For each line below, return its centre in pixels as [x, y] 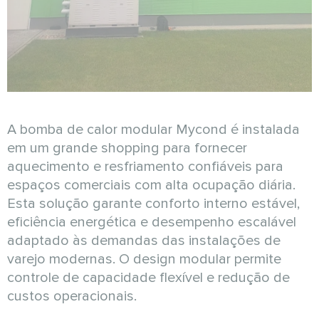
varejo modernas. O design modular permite [144, 259]
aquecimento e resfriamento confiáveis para [145, 166]
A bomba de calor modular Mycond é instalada [153, 129]
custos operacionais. [72, 296]
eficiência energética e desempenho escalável [152, 222]
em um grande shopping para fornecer [127, 148]
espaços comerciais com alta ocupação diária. [151, 185]
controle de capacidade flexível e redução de [148, 277]
